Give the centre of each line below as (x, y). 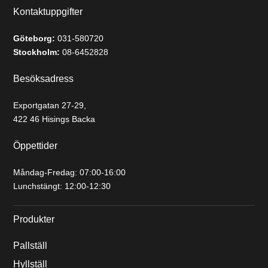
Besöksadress (44, 79)
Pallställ (31, 246)
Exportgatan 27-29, (50, 105)
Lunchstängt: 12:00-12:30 (62, 186)
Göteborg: (34, 38)
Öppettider (36, 146)
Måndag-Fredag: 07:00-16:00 (70, 172)
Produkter (34, 219)
